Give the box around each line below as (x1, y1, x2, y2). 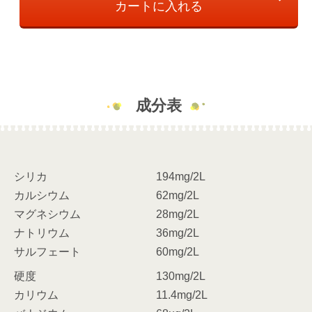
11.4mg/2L (156, 288, 208, 301)
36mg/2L (156, 226, 199, 239)
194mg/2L (156, 170, 205, 182)
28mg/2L (156, 208, 199, 220)
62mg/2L (156, 189, 199, 201)
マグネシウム (14, 208, 81, 220)
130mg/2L (156, 270, 205, 282)
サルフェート (14, 245, 81, 258)
